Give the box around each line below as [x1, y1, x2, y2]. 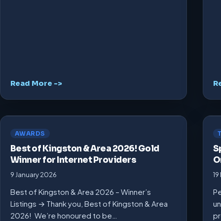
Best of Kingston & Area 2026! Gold [10, 143, 159, 154]
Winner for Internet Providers [10, 154, 137, 165]
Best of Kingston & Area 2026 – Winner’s [10, 186, 151, 196]
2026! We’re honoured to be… [10, 210, 117, 220]
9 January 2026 [10, 170, 57, 179]
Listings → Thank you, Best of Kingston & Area [10, 198, 168, 208]
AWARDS [15, 129, 45, 137]
